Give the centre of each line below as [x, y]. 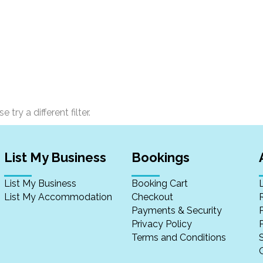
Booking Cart [159, 183]
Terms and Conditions [178, 237]
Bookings [160, 157]
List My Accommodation [58, 197]
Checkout [152, 197]
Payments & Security [176, 210]
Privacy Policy [161, 224]
